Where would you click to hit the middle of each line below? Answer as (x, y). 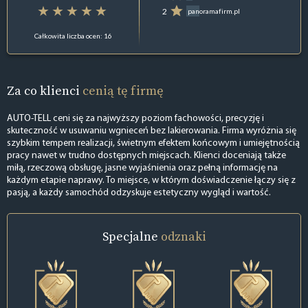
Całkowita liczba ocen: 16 (74, 35)
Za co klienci (45, 90)
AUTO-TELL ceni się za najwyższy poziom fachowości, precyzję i (135, 119)
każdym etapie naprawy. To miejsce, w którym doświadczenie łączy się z (151, 181)
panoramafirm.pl (214, 11)
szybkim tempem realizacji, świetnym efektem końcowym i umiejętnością (153, 144)
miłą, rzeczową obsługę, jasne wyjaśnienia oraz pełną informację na (142, 168)
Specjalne (131, 236)
